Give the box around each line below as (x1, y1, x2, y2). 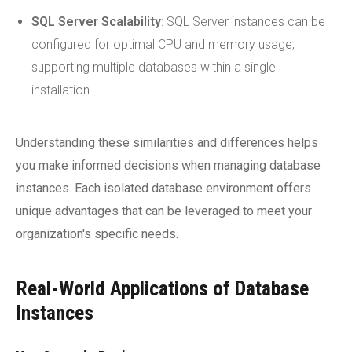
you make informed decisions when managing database (16, 158, 321, 173)
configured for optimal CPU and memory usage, (31, 37, 295, 52)
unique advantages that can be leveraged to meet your (16, 203, 312, 218)
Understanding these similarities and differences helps (16, 135, 318, 150)
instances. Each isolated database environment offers (16, 181, 311, 196)
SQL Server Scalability (31, 14, 161, 29)
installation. (31, 82, 93, 97)
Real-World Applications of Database (16, 277, 309, 300)
